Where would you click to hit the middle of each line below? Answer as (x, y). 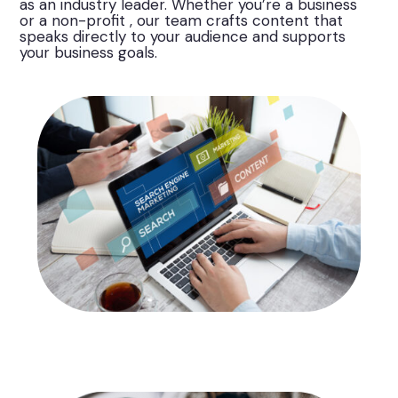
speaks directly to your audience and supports (183, 37)
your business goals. (89, 53)
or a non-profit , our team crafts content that (182, 21)
